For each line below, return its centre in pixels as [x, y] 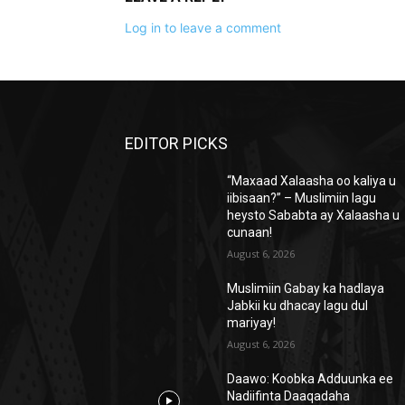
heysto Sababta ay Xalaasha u [314, 216]
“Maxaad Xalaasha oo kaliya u [312, 181]
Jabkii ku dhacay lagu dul [298, 306]
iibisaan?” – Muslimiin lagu [302, 198]
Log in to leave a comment [203, 28]
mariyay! [252, 323]
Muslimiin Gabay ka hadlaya [306, 289]
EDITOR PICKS [176, 144]
